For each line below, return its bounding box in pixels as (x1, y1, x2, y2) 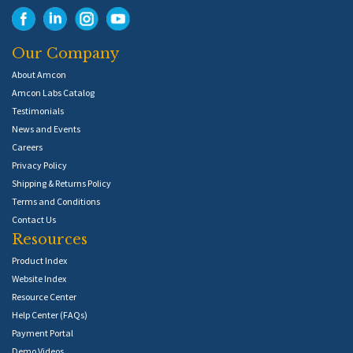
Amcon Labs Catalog (12, 87, 95, 99)
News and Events (12, 123, 80, 136)
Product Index (12, 255, 67, 267)
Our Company (12, 45, 119, 63)
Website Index (12, 273, 66, 285)
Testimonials (12, 105, 64, 117)
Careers (12, 141, 43, 154)
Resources (12, 231, 87, 249)
